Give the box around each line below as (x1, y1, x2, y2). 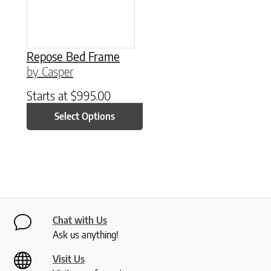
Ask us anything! (52, 228, 119, 241)
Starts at (27, 87, 71, 103)
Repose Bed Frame (27, 48, 120, 64)
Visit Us (52, 252, 85, 265)
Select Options (54, 110, 116, 123)
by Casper (27, 63, 73, 79)
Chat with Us (52, 214, 107, 226)
